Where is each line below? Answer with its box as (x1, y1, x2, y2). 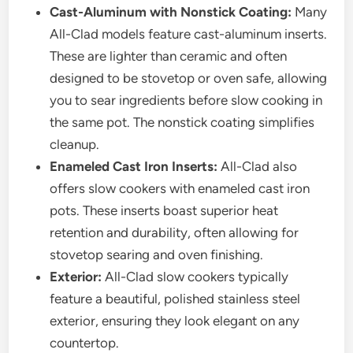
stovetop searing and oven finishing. (50, 247, 264, 263)
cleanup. (50, 136, 100, 153)
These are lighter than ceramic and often (50, 48, 288, 65)
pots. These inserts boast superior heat (50, 203, 279, 219)
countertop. (50, 335, 120, 351)
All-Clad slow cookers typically (102, 269, 289, 285)
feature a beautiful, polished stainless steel (50, 291, 301, 307)
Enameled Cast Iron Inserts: (50, 158, 218, 175)
